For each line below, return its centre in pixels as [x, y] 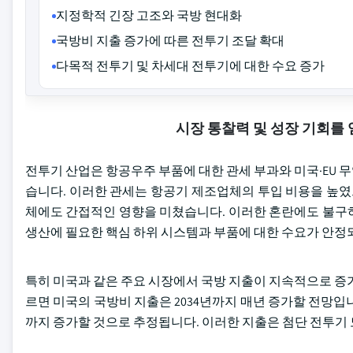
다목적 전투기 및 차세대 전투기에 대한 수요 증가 [190, 66]
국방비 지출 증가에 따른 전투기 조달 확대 [170, 41]
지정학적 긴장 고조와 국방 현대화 [149, 15]
